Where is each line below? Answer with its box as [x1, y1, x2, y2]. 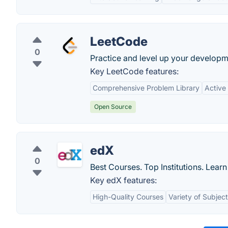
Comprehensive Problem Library [93, 83, 199, 92]
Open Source [94, 103, 132, 110]
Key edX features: [90, 175, 157, 185]
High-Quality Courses [93, 192, 163, 201]
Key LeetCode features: [90, 66, 179, 76]
